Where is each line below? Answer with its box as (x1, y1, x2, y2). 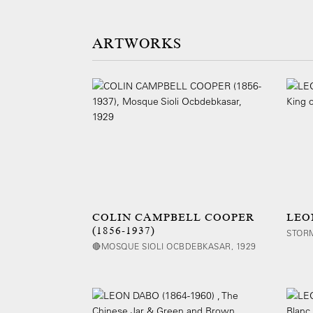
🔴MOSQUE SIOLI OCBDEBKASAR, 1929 (92, 240, 256, 252)
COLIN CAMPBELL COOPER (92, 211, 255, 224)
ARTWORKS (92, 36, 182, 52)
